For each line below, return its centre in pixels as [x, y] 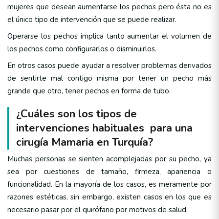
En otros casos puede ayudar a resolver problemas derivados [109, 66]
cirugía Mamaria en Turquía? [85, 142]
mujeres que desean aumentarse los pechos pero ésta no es [109, 7]
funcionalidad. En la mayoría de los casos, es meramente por [109, 185]
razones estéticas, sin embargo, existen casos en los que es [109, 197]
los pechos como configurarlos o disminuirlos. [82, 49]
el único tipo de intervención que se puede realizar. [92, 20]
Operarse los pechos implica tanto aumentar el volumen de [109, 36]
